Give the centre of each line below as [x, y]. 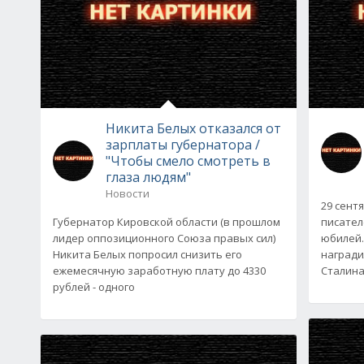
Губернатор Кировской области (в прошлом [167, 221]
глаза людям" [148, 177]
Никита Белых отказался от [193, 128]
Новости [128, 193]
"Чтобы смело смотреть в [188, 160]
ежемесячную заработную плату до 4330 [159, 270]
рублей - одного [94, 286]
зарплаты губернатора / [183, 144]
